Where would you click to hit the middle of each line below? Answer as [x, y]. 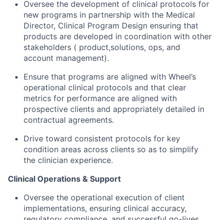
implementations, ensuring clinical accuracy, [105, 208]
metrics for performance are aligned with [100, 98]
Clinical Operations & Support [64, 179]
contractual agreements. [69, 120]
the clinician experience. [68, 160]
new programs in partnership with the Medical [109, 15]
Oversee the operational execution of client [104, 198]
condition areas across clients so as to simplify [111, 150]
